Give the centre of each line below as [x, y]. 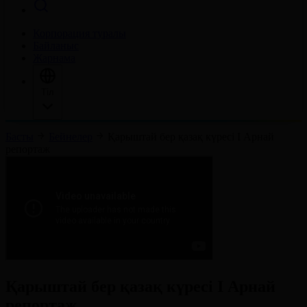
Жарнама [54, 58]
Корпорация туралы [79, 33]
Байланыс [56, 46]
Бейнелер [71, 137]
